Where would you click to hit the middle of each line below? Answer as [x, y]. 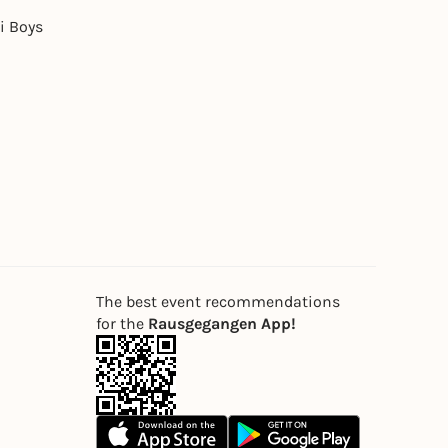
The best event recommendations [218, 301]
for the [122, 323]
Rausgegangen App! [222, 323]
